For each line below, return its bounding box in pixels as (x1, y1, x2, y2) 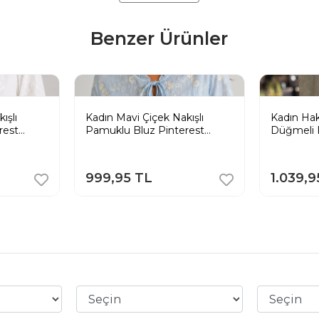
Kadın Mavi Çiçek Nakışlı (85, 110, 204, 124)
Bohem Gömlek (85, 136, 165, 150)
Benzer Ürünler (90, 27, 229, 49)
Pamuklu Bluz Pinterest (85, 123, 204, 137)
